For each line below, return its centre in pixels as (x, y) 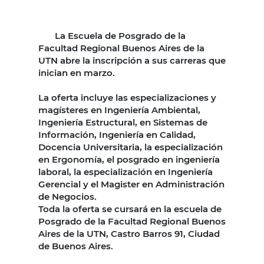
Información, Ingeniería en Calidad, (117, 134)
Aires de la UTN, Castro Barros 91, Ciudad (129, 233)
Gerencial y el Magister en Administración (131, 184)
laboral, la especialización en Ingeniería (126, 171)
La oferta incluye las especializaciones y (127, 97)
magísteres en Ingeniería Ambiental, (119, 110)
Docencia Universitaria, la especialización (131, 147)
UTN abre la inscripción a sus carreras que (132, 60)
